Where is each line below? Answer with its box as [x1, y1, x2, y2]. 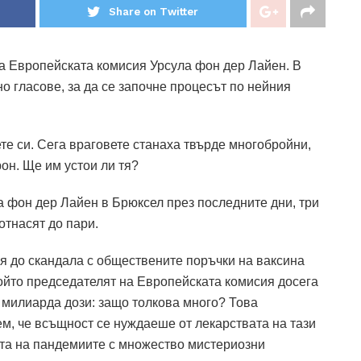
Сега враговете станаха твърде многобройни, [37, 137, 311, 151]
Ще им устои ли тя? [23, 158, 139, 172]
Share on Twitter [109, 5, 199, 18]
